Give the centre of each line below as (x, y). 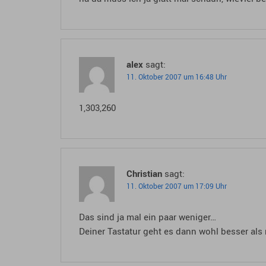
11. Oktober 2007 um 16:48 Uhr (177, 77)
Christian (144, 174)
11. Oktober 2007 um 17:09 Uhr (177, 186)
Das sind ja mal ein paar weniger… (148, 217)
